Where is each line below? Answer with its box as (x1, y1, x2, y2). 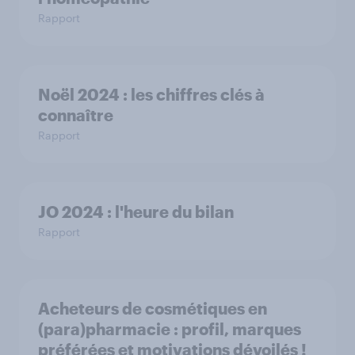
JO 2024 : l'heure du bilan (38, 202, 234, 221)
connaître (38, 105, 113, 124)
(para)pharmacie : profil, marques (38, 319, 301, 338)
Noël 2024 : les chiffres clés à (38, 85, 265, 104)
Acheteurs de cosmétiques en (38, 299, 267, 318)
